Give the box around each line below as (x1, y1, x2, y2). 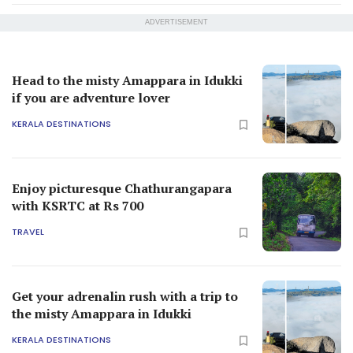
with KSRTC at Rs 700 (12, 196, 143, 214)
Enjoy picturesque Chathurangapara (12, 179, 232, 197)
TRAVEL (12, 225, 44, 239)
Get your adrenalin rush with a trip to (12, 287, 238, 305)
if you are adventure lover (12, 88, 170, 106)
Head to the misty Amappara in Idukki (12, 71, 243, 89)
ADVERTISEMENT (145, 17, 208, 26)
